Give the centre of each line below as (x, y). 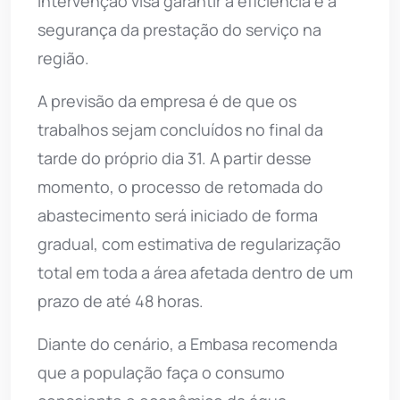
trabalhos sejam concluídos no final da (180, 129)
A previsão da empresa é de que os (167, 100)
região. (63, 58)
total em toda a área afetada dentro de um (195, 272)
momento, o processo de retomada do (180, 186)
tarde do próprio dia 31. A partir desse (175, 158)
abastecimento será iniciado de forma (178, 215)
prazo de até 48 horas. (121, 300)
